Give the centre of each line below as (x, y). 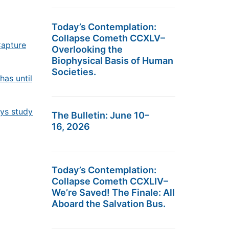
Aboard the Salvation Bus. (109, 204)
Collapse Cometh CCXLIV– (110, 181)
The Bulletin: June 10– (100, 115)
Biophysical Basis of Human (112, 61)
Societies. (74, 72)
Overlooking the (87, 49)
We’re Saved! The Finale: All (113, 192)
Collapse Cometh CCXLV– (108, 38)
